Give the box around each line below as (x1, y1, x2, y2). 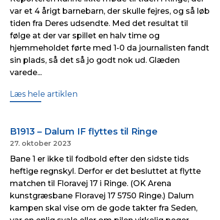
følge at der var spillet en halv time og (10, 31, 160, 40)
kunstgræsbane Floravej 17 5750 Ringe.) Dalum (10, 191, 194, 200)
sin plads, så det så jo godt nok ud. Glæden (10, 55, 180, 65)
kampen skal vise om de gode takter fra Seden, (10, 203, 197, 213)
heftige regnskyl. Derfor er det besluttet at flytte (10, 166, 201, 176)
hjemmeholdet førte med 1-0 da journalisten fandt (10, 43, 209, 53)
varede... (10, 68, 42, 77)
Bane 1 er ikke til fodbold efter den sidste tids (10, 154, 189, 164)
